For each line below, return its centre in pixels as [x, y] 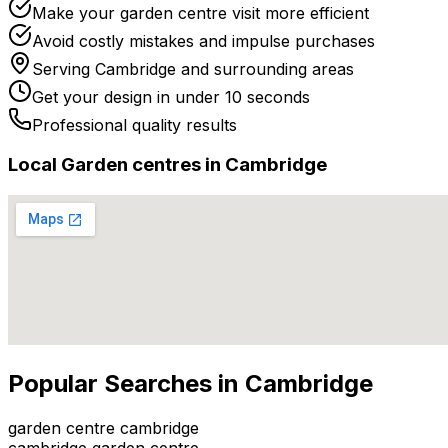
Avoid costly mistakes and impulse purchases [203, 40]
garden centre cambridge [103, 427]
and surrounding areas [265, 68]
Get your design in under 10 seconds [171, 96]
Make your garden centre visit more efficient [200, 12]
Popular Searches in [126, 383]
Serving [63, 68]
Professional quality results [134, 124]
